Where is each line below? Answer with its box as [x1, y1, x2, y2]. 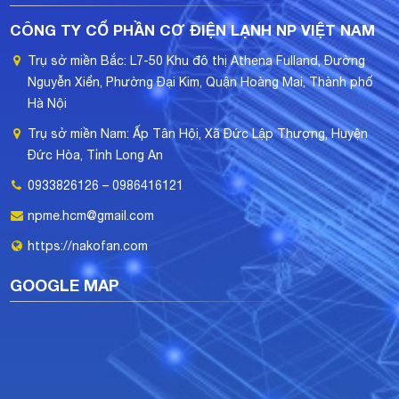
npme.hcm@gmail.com [28, 208, 155, 224]
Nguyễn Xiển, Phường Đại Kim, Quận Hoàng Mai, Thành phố [28, 75, 374, 90]
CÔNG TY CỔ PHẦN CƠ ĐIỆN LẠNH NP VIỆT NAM [10, 20, 376, 40]
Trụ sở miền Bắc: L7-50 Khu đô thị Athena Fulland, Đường [28, 53, 366, 69]
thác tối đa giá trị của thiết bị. [130, 11, 307, 27]
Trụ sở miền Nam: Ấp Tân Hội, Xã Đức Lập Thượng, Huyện [28, 126, 369, 142]
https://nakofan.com [28, 239, 149, 254]
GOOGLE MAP [10, 275, 120, 296]
